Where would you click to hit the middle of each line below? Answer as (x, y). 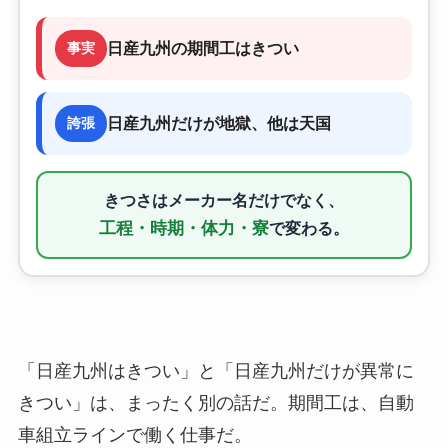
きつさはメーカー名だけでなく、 (224, 201)
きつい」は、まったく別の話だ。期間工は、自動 (215, 402)
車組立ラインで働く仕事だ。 (134, 434)
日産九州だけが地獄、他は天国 (218, 124)
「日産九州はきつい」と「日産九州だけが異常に (215, 370)
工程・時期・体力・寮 (184, 228)
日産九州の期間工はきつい (202, 49)
